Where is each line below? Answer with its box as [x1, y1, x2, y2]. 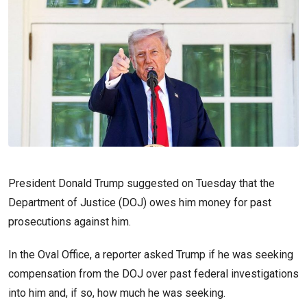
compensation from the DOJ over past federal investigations [8, 267, 299, 281]
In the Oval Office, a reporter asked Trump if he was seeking [8, 248, 293, 262]
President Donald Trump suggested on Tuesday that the [8, 177, 275, 191]
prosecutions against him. [8, 215, 134, 229]
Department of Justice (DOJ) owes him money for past [8, 196, 271, 210]
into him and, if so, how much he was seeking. [8, 286, 228, 300]
